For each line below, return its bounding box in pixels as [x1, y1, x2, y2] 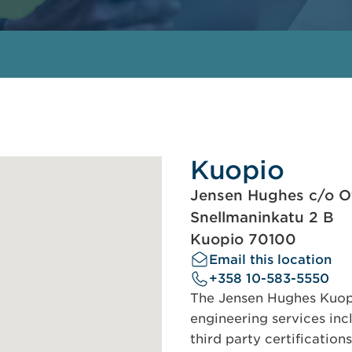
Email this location [209, 252, 332, 267]
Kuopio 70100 [190, 231, 296, 247]
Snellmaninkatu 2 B [190, 209, 334, 225]
